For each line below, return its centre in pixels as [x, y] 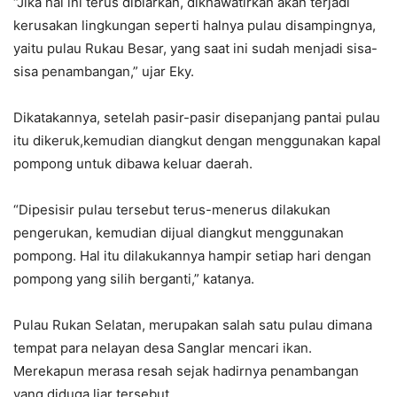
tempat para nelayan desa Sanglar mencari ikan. [163, 347]
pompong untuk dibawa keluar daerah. [133, 163]
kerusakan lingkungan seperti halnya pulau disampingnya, [195, 25]
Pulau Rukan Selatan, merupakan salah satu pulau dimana [193, 324]
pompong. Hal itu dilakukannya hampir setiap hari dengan [192, 255]
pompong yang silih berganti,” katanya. [134, 278]
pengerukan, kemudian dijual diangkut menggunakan [179, 232]
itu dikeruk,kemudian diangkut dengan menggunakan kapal [197, 140]
